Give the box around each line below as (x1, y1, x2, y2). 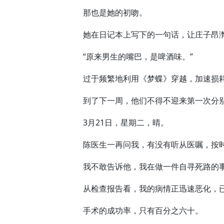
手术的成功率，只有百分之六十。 (67, 205, 203, 216)
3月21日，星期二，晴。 (67, 117, 168, 128)
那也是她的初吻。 (67, 7, 147, 18)
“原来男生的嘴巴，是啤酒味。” (67, 51, 193, 62)
